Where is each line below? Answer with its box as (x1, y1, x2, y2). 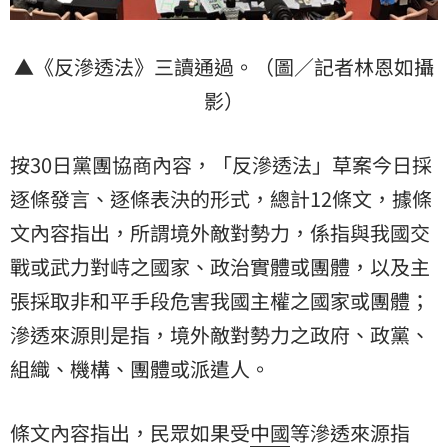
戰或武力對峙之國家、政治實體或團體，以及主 (10, 251, 430, 281)
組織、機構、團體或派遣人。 (10, 353, 270, 383)
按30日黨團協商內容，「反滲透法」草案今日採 (10, 149, 432, 179)
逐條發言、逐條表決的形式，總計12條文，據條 (10, 183, 432, 213)
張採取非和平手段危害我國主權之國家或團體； (10, 285, 430, 315)
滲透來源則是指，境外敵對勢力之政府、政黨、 (10, 319, 430, 349)
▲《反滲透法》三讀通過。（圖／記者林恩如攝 (14, 51, 434, 81)
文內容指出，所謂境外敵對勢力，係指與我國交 (10, 217, 430, 247)
